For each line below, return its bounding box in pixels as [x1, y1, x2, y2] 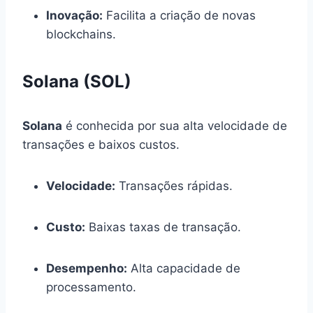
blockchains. [46, 27, 116, 41]
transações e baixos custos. [22, 137, 180, 152]
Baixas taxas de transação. [85, 219, 241, 234]
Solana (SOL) [22, 71, 131, 92]
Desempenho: [46, 261, 127, 275]
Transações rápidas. [115, 178, 233, 193]
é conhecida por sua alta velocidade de [62, 118, 287, 133]
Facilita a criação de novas [103, 8, 256, 22]
